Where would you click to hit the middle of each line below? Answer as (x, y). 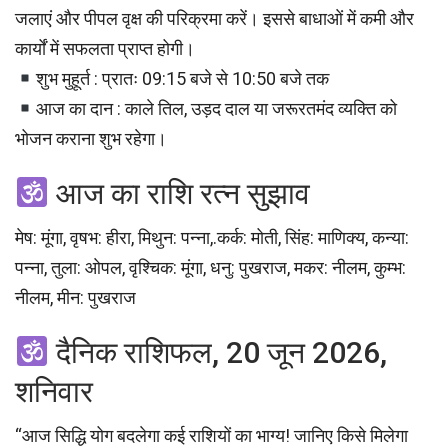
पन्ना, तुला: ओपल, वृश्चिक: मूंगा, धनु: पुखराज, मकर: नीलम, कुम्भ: (210, 268)
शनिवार (54, 392)
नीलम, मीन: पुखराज (75, 298)
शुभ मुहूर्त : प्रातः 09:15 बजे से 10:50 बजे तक (182, 79)
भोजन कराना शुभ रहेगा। (91, 139)
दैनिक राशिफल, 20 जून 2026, (218, 353)
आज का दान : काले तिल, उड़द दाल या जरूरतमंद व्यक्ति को (216, 109)
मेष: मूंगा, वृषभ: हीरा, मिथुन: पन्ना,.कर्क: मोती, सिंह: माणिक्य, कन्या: (212, 238)
